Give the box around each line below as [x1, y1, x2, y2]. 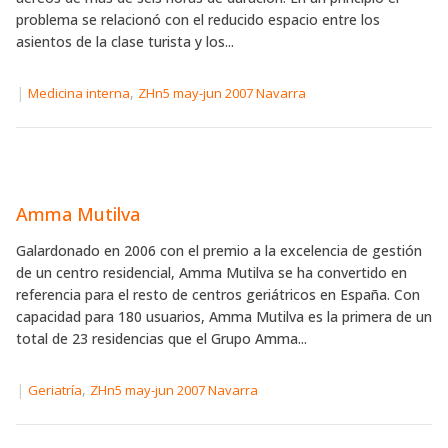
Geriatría [28, 381, 82, 400]
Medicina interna [28, 84, 130, 103]
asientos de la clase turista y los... [16, 32, 234, 52]
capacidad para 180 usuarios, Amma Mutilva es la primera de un [16, 307, 432, 327]
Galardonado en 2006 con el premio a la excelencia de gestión [16, 241, 422, 261]
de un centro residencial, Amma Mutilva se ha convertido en [16, 263, 407, 283]
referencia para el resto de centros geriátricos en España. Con [16, 285, 420, 305]
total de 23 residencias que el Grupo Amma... [16, 329, 307, 349]
